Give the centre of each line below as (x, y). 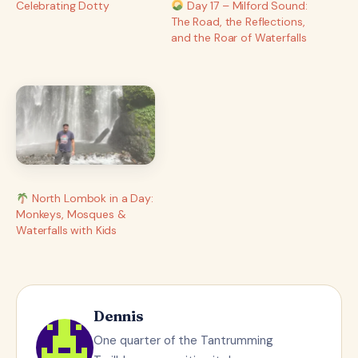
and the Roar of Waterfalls (239, 38)
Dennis (119, 316)
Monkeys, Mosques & (71, 215)
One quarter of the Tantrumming (183, 341)
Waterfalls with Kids (67, 231)
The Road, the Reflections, (238, 22)
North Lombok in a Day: (91, 199)
